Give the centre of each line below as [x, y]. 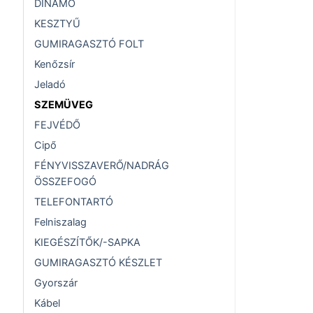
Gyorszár [56, 283]
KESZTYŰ [57, 24]
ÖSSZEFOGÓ [65, 182]
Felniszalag [60, 223]
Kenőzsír [54, 65]
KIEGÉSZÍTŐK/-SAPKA [87, 243]
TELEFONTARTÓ [74, 202]
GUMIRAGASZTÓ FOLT [89, 44]
